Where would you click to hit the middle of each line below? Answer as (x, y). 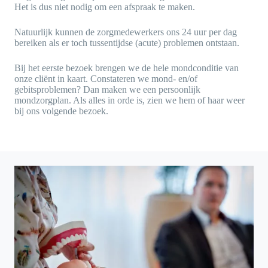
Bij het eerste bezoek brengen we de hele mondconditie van (127, 68)
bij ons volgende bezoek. (61, 111)
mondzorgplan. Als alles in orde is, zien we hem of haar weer (130, 100)
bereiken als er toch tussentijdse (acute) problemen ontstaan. (127, 42)
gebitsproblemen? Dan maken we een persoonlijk (107, 89)
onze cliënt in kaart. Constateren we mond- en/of (106, 78)
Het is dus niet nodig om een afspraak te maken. (105, 7)
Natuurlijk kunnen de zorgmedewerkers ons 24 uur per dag (126, 32)
